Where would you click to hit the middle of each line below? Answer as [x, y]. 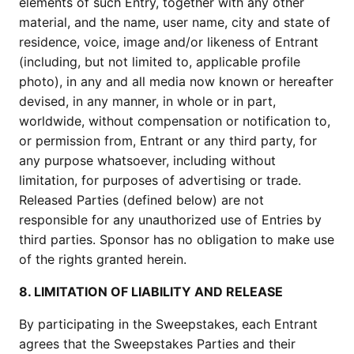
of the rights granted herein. [103, 259]
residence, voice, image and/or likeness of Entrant [169, 42]
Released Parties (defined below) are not [141, 200]
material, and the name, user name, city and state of [175, 22]
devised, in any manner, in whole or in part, [147, 101]
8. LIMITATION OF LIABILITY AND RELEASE [151, 292]
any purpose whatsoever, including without [147, 160]
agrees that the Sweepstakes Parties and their [157, 344]
